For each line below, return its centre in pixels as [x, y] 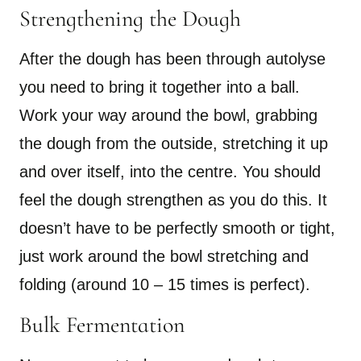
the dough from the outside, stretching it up [174, 143]
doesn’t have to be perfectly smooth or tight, [177, 228]
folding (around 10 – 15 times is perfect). [165, 284]
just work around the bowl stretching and [164, 256]
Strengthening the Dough [130, 18]
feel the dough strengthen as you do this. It [173, 199]
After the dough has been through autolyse [172, 58]
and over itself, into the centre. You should [170, 171]
